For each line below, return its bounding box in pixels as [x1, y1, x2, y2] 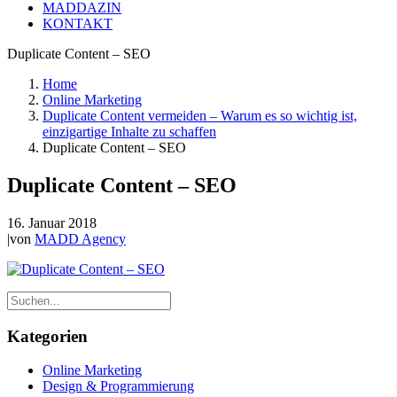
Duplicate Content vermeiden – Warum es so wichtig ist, [43, 108, 357, 123]
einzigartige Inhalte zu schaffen [43, 124, 216, 139]
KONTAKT [43, 16, 113, 31]
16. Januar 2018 [7, 214, 97, 230]
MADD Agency [35, 230, 126, 246]
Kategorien [7, 326, 88, 346]
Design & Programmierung [43, 378, 194, 394]
